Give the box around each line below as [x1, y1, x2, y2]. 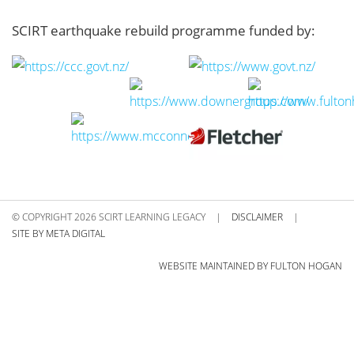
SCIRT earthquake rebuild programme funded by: [12, 21, 315, 40]
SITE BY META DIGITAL [12, 227, 105, 240]
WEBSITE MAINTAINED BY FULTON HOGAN [159, 259, 342, 273]
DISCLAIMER [232, 210, 283, 224]
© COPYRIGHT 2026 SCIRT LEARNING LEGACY [12, 210, 205, 224]
